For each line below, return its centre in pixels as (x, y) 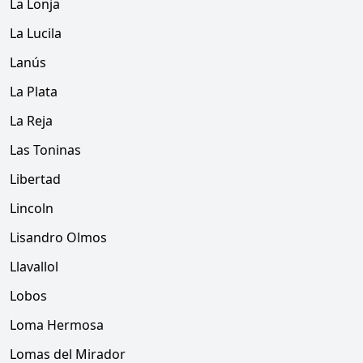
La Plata (34, 92)
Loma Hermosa (57, 325)
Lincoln (32, 208)
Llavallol (34, 267)
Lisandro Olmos (58, 237)
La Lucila (36, 33)
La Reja (31, 121)
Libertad (35, 179)
